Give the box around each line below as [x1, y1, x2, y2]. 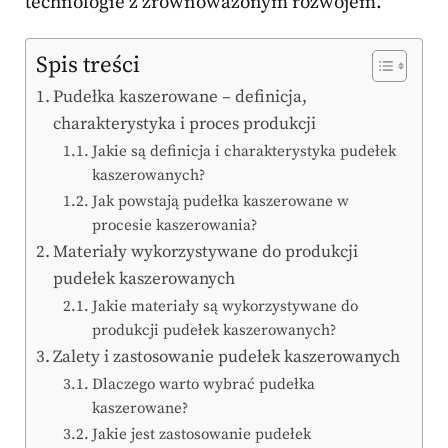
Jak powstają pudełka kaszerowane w [92, 192, 350, 212]
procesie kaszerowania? [92, 216, 258, 236]
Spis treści [36, 51, 140, 81]
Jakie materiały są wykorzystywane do [92, 297, 359, 317]
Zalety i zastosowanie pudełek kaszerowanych [53, 346, 401, 369]
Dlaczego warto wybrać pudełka [92, 375, 316, 395]
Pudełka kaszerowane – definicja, [53, 86, 308, 109]
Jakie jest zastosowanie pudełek [92, 425, 312, 445]
